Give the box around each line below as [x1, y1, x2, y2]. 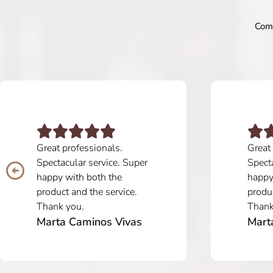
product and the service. [37, 185, 137, 199]
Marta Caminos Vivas [37, 214, 142, 229]
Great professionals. [37, 141, 122, 155]
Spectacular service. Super [37, 155, 147, 169]
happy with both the [37, 170, 122, 184]
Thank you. [37, 199, 84, 213]
